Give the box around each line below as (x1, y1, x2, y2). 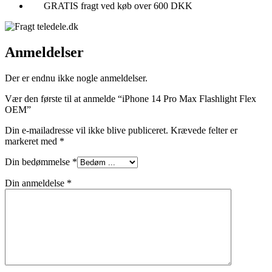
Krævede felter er (171, 124, 237, 135)
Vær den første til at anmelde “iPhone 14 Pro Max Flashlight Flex (5, 93, 256, 104)
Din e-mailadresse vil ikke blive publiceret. (5, 124, 168, 135)
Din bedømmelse (5, 156, 72, 167)
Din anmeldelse (5, 177, 67, 188)
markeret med (5, 135, 59, 146)
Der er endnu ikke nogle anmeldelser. (5, 72, 148, 83)
